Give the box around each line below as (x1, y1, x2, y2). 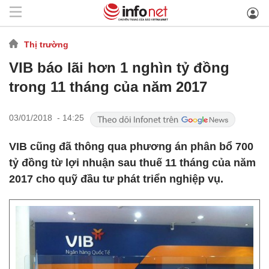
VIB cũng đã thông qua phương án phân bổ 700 (9, 141, 253, 153)
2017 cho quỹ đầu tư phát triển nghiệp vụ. (9, 173, 223, 185)
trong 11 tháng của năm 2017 (9, 79, 207, 95)
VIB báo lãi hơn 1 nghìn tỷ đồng (9, 59, 229, 76)
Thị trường (24, 39, 68, 49)
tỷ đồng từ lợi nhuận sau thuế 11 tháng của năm (9, 157, 256, 169)
